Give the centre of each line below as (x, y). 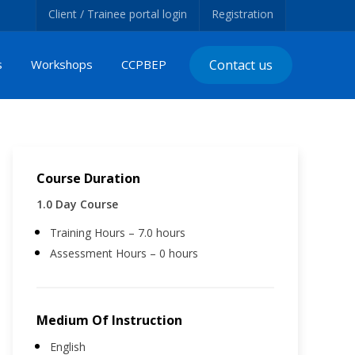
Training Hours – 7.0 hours (118, 232)
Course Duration (88, 178)
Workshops (62, 65)
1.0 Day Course (77, 204)
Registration (242, 14)
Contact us (241, 65)
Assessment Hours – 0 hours (124, 253)
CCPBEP (144, 65)
